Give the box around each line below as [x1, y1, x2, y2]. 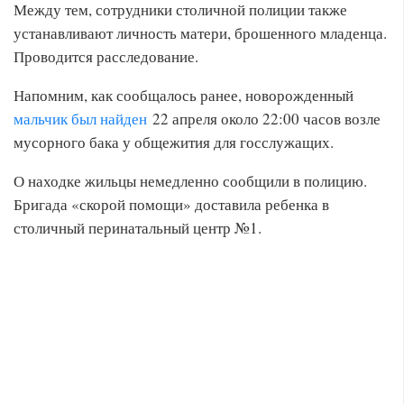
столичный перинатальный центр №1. [14, 217, 262, 238]
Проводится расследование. [14, 46, 198, 67]
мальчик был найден [14, 108, 147, 129]
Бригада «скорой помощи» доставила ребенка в [14, 194, 329, 215]
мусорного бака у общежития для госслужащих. [14, 132, 334, 152]
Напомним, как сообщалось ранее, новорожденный [14, 85, 353, 106]
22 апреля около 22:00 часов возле [147, 108, 381, 129]
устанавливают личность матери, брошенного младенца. [14, 23, 387, 43]
